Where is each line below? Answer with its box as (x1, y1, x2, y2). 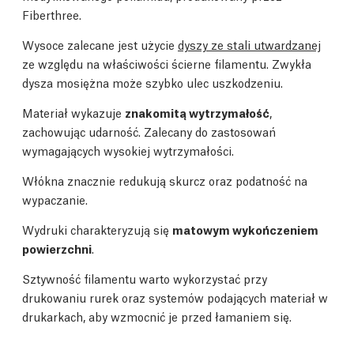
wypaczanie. (22, 191, 88, 207)
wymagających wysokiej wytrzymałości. (22, 142, 234, 158)
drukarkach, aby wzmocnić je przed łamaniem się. (22, 308, 292, 324)
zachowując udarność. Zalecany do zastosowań (22, 123, 276, 139)
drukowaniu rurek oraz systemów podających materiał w (22, 289, 328, 305)
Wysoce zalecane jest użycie (22, 36, 178, 52)
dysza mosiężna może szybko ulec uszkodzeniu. (22, 74, 283, 90)
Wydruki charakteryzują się (22, 221, 172, 237)
